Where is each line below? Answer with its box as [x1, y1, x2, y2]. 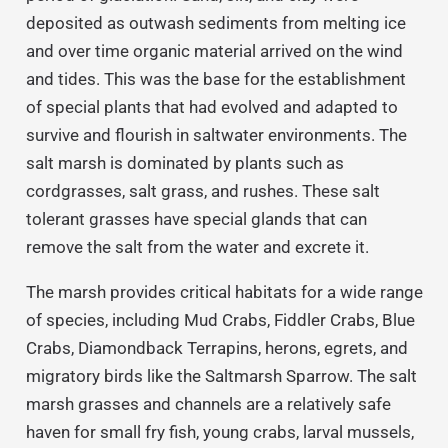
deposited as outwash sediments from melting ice [25, 12, 406, 33]
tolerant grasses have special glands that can [25, 208, 367, 229]
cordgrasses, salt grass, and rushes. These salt [25, 180, 380, 201]
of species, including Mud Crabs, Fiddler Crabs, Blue [25, 309, 415, 330]
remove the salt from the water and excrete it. [25, 236, 369, 257]
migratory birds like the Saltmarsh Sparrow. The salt [25, 365, 417, 386]
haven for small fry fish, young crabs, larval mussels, [25, 421, 414, 442]
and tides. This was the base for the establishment [25, 68, 406, 89]
